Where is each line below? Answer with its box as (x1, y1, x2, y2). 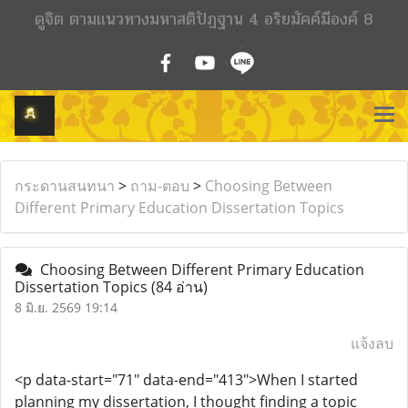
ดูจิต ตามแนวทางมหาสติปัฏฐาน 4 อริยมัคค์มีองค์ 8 (35, 6, 373, 32)
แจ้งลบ (351, 333, 393, 353)
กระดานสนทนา (15, 176, 115, 196)
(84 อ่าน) (151, 277, 208, 297)
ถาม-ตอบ (130, 176, 189, 196)
